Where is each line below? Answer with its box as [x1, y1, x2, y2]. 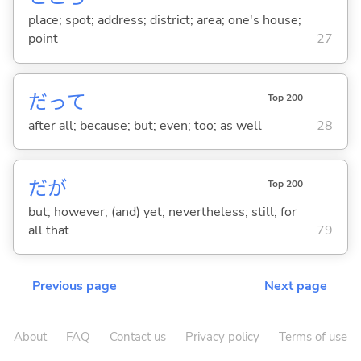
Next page [264, 277, 327, 296]
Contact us [110, 329, 166, 346]
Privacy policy [185, 329, 259, 346]
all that [27, 221, 69, 239]
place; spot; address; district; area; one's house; [27, 11, 301, 30]
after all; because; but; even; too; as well [27, 116, 262, 135]
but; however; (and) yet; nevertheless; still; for [27, 202, 297, 221]
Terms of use [279, 329, 347, 346]
